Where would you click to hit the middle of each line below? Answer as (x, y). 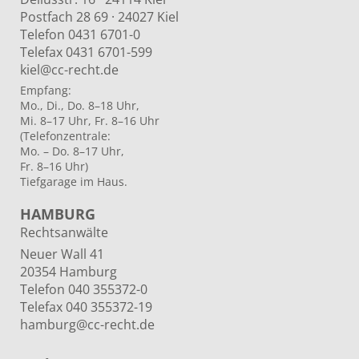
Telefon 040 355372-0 (84, 289)
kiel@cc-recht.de (69, 69)
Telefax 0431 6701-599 (86, 52)
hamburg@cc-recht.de (87, 324)
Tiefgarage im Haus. (74, 181)
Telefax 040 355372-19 (86, 307)
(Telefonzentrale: (65, 135)
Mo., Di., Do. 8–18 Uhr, (80, 105)
